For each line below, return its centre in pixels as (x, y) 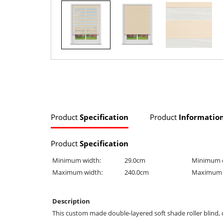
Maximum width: (77, 172)
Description (71, 201)
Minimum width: (77, 161)
